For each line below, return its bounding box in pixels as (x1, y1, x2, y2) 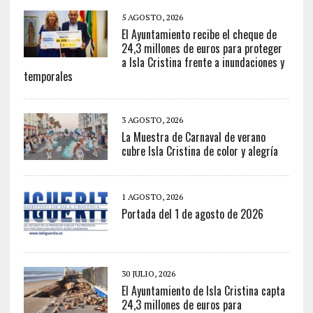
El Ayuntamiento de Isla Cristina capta (121, 282, 285, 300)
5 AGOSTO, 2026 (121, 12, 183, 23)
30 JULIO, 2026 (121, 268, 175, 279)
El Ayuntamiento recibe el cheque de (121, 26, 277, 43)
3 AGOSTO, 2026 (121, 115, 183, 126)
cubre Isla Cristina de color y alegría (121, 143, 278, 160)
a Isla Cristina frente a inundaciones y (121, 54, 284, 71)
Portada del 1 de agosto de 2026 (121, 205, 263, 223)
